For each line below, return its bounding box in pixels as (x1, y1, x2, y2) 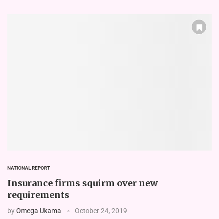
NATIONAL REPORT (7, 165, 50, 171)
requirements (7, 189, 69, 200)
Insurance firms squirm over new (7, 177, 158, 189)
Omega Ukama (16, 206, 61, 215)
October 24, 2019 (75, 206, 127, 215)
